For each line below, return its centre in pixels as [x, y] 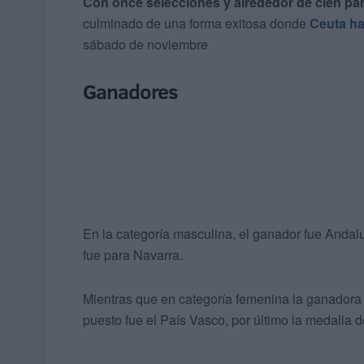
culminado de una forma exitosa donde [196, 24]
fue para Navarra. [133, 255]
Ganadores [130, 92]
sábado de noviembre [145, 45]
